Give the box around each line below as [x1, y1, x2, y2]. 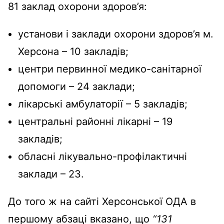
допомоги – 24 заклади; [18, 80, 135, 93]
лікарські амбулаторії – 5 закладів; [18, 98, 187, 110]
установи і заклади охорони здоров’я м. [18, 28, 213, 40]
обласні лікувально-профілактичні [18, 150, 187, 163]
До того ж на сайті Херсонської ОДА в [8, 195, 196, 208]
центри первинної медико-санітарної [18, 63, 201, 75]
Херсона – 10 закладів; [18, 45, 128, 58]
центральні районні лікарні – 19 [18, 115, 172, 128]
